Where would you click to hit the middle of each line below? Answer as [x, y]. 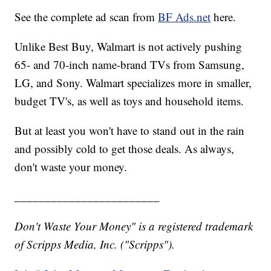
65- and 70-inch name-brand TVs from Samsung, [130, 65]
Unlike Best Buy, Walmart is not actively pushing [129, 47]
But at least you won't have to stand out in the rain [130, 131]
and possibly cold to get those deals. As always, [125, 149]
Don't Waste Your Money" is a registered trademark [134, 226]
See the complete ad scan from [87, 17]
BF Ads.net [184, 17]
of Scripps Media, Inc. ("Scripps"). [95, 244]
